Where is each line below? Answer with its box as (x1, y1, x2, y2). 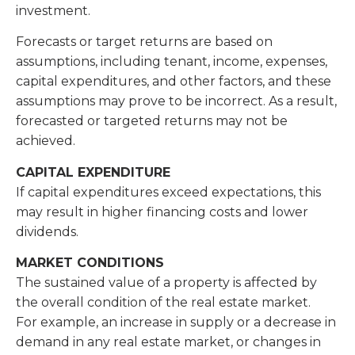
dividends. (16, 223, 82, 239)
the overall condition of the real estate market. (16, 294, 311, 310)
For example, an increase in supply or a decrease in (16, 314, 336, 330)
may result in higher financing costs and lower (16, 204, 308, 219)
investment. (16, 2, 94, 18)
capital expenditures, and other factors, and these (16, 74, 331, 90)
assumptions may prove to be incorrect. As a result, (16, 94, 337, 109)
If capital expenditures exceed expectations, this (16, 184, 321, 200)
